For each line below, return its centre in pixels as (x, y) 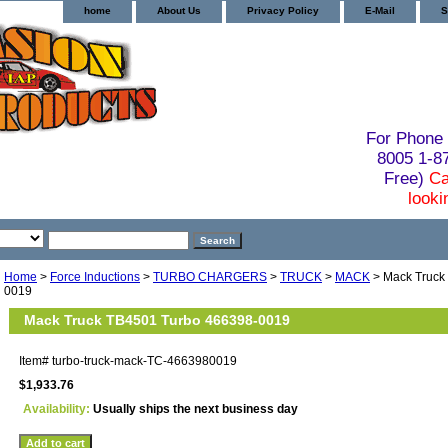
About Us (179, 10)
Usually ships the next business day (195, 408)
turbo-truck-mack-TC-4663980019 (144, 360)
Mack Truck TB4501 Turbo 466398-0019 (157, 319)
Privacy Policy (283, 10)
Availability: (58, 408)
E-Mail (380, 10)
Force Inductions (95, 276)
